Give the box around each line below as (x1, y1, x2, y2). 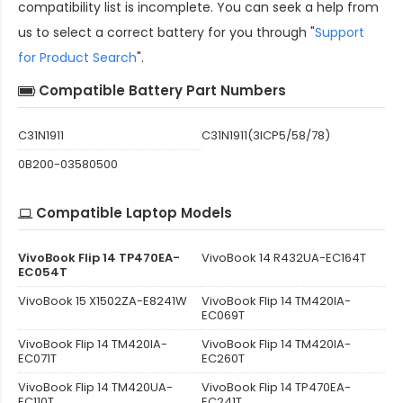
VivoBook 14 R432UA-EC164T (201, 248, 366, 266)
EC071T (18, 349, 57, 367)
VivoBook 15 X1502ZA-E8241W (18, 291, 187, 309)
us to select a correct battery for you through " (18, 22, 315, 41)
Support (315, 22, 364, 41)
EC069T (201, 306, 245, 324)
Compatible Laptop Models (36, 202, 232, 222)
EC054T (18, 263, 67, 281)
